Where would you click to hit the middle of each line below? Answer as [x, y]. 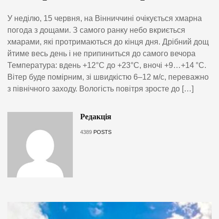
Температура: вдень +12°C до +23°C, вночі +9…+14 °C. [107, 66]
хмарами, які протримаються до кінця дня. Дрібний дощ [108, 42]
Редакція [96, 117]
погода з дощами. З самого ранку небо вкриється [96, 30]
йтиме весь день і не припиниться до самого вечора [101, 54]
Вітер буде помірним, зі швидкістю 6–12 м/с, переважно [108, 77]
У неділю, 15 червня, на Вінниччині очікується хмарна [105, 19]
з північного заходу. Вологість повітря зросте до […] [100, 89]
